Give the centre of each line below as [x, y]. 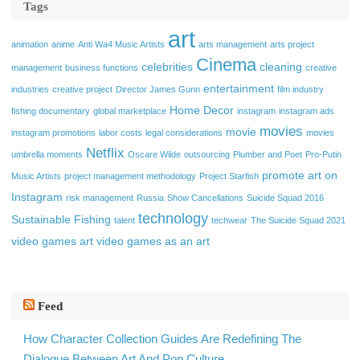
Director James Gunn [158, 90]
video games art [52, 241]
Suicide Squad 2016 [285, 198]
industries [30, 90]
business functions [102, 68]
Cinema [226, 65]
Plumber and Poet [268, 155]
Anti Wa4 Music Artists [121, 45]
